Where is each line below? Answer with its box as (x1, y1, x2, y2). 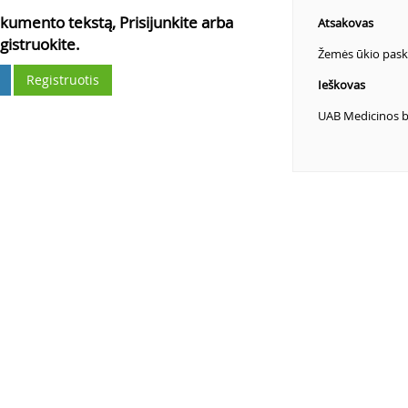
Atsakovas (317, 15, 373, 31)
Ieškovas (317, 76, 365, 93)
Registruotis (26, 71, 100, 88)
